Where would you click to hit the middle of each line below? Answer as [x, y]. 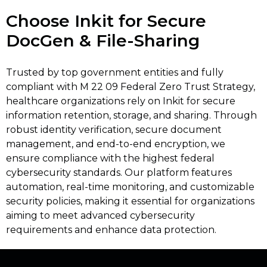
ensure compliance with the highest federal [110, 158]
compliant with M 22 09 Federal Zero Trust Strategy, [131, 86]
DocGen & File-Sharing [103, 40]
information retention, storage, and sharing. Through [131, 115]
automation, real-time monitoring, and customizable [130, 187]
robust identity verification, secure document [114, 129]
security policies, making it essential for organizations [130, 201]
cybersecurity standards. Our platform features [119, 172]
